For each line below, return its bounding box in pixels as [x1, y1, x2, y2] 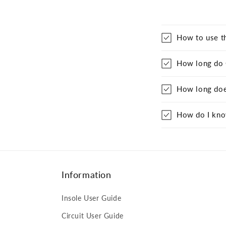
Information [62, 169, 111, 180]
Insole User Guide [62, 194, 122, 202]
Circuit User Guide [62, 211, 124, 220]
